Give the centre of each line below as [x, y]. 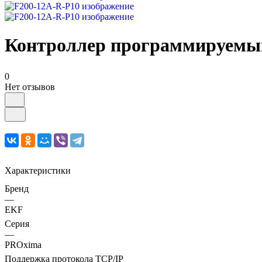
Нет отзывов [30, 87]
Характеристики [38, 170]
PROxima [23, 244]
